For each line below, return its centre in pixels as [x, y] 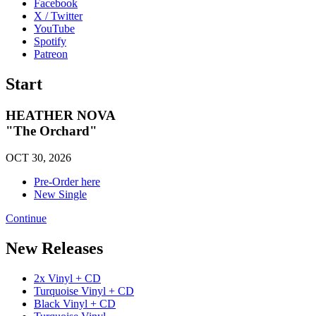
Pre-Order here [67, 182]
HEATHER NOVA [61, 115]
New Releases [54, 249]
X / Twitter [58, 16]
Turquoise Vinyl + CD [84, 291]
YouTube [54, 28]
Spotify [50, 41]
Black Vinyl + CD [75, 304]
